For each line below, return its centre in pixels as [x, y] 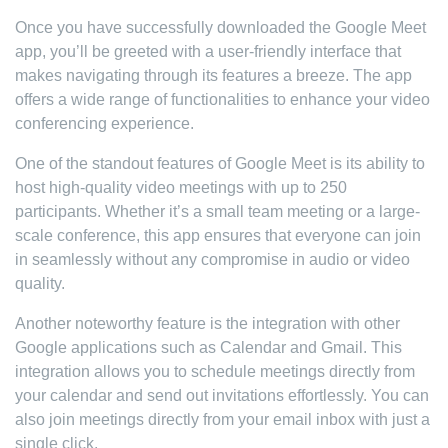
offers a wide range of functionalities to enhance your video [222, 99]
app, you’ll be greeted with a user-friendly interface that [208, 51]
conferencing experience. [104, 123]
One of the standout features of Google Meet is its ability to [220, 163]
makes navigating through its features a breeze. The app [213, 75]
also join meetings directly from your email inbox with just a [222, 419]
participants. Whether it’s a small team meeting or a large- [217, 211]
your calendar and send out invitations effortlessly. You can [222, 395]
